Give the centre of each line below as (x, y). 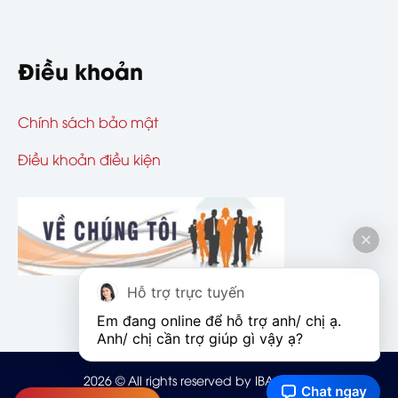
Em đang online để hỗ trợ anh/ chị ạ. (219, 321)
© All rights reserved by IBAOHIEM (213, 380)
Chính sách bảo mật (88, 122)
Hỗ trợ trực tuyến (186, 292)
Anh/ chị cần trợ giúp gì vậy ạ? (200, 338)
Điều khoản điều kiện (89, 159)
